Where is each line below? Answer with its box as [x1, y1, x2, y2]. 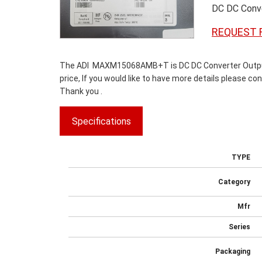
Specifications [71, 115, 131, 127]
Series [229, 222, 250, 231]
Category [218, 177, 250, 186]
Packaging [215, 247, 250, 256]
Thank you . [60, 86, 102, 96]
